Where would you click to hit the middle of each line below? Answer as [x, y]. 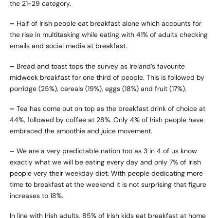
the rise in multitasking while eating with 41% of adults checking [109, 35]
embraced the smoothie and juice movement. [81, 131]
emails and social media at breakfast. [68, 46]
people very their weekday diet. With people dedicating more [106, 173]
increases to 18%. [36, 196]
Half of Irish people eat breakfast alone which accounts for [108, 24]
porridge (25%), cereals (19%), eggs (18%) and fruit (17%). [98, 88]
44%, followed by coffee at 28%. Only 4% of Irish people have [107, 119]
